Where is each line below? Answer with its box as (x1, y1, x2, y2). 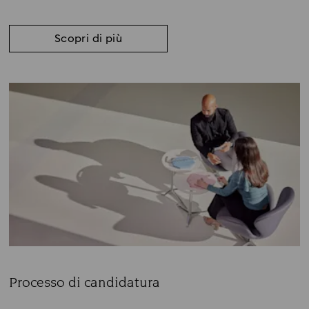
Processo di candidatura (9, 272, 160, 292)
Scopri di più (54, 32, 123, 44)
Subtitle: (8, 292, 50, 304)
